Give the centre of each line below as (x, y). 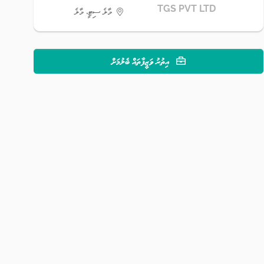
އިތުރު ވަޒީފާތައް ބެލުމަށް (141, 61)
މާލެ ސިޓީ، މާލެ (93, 11)
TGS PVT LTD (187, 9)
